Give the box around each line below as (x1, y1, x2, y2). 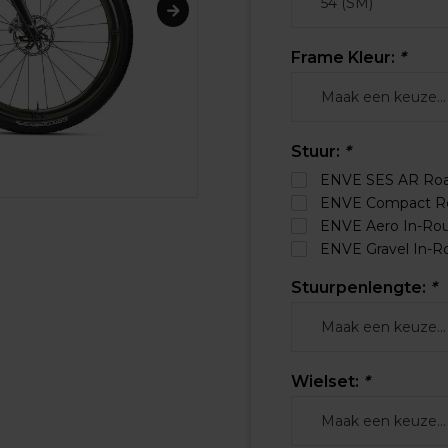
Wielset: (290, 372, 363, 391)
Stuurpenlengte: (290, 278, 430, 297)
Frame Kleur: (290, 48, 399, 67)
